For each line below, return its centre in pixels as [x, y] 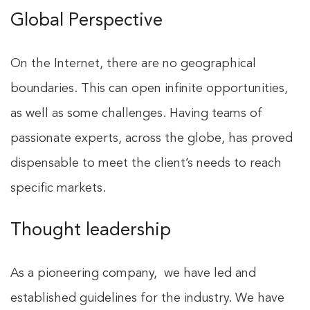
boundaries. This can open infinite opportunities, [149, 89]
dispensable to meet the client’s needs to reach [146, 164]
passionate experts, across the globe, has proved [152, 139]
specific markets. [58, 189]
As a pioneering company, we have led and [133, 274]
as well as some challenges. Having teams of [136, 114]
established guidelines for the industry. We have [147, 299]
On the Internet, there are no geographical [133, 64]
